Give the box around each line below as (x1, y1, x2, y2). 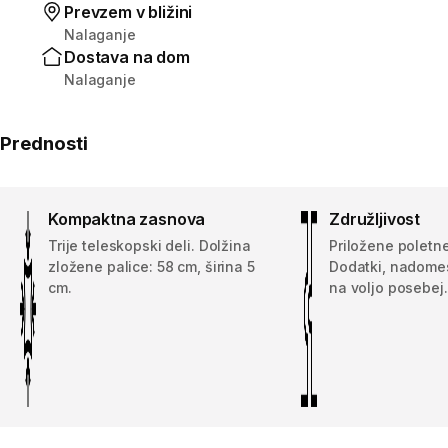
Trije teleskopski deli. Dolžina (48, 236, 251, 254)
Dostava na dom (64, 46, 190, 67)
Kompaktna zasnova (48, 208, 206, 229)
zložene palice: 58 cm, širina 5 (48, 257, 255, 275)
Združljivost (329, 208, 421, 229)
